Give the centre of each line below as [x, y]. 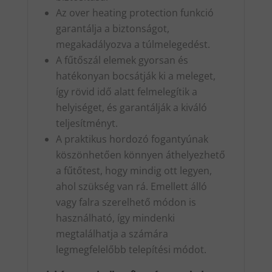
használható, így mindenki [115, 218]
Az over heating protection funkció [134, 12]
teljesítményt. [87, 123]
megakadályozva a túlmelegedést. [133, 44]
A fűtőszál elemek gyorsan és [122, 60]
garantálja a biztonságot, [112, 28]
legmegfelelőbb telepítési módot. [131, 249]
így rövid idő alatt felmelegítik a [126, 91]
